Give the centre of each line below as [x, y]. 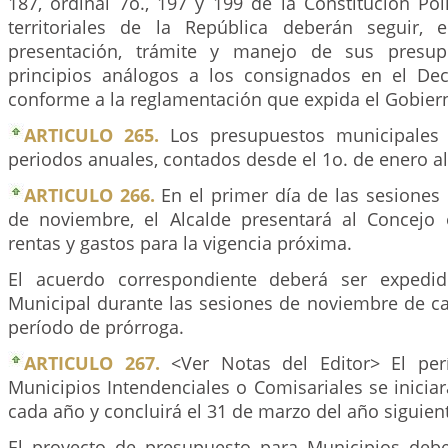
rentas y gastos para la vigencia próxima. [180, 242]
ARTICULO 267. [92, 362]
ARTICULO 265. [91, 134]
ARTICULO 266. [89, 194]
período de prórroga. [96, 326]
